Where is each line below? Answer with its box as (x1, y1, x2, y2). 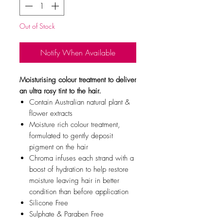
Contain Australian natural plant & (29, 97, 130, 107)
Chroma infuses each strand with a (29, 153, 134, 163)
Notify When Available (40, 47, 115, 58)
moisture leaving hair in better (29, 175, 119, 185)
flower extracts (29, 108, 73, 118)
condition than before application (29, 186, 128, 197)
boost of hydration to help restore (29, 164, 128, 174)
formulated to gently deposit (29, 130, 113, 141)
